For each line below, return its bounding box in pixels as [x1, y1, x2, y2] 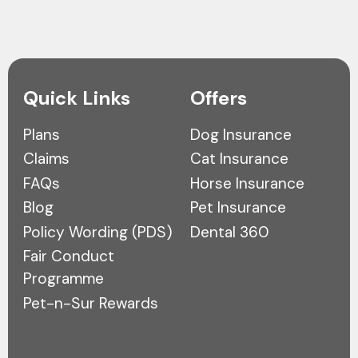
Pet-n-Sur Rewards [22, 292, 158, 313]
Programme [22, 268, 104, 289]
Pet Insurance [189, 197, 286, 218]
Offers [189, 86, 247, 111]
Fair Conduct [22, 246, 114, 267]
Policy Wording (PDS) [22, 221, 173, 242]
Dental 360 [189, 221, 269, 242]
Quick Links [22, 86, 130, 111]
